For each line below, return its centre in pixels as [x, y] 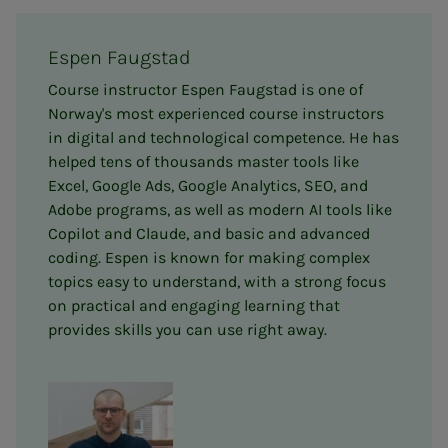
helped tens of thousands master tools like [203, 161]
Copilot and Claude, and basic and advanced [209, 233]
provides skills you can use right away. [187, 329]
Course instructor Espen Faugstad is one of [205, 89]
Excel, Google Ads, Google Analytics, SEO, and [208, 185]
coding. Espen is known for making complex [209, 257]
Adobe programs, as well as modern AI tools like [220, 209]
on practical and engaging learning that [194, 305]
